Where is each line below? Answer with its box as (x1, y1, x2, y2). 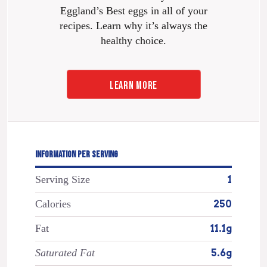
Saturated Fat (35, 247, 95, 259)
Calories (35, 198, 71, 210)
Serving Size (35, 173, 90, 186)
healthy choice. (101, 34, 166, 46)
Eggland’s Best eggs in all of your (60, 4, 207, 17)
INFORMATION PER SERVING (35, 149, 118, 161)
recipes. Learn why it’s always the (60, 19, 207, 32)
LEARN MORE (109, 79, 158, 92)
